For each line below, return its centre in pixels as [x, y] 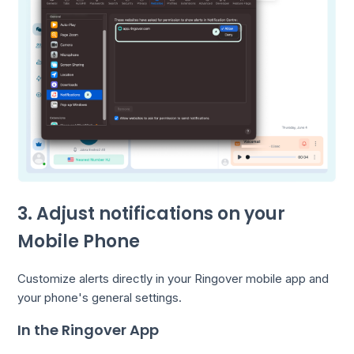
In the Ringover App [88, 330]
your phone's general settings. [100, 298]
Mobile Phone [79, 241]
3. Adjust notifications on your [152, 213]
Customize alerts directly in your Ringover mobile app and [173, 279]
